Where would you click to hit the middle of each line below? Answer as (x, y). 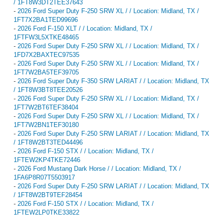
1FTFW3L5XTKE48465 (46, 37)
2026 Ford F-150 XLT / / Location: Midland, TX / (85, 28)
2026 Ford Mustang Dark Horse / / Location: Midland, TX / (99, 168)
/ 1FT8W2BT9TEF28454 (48, 195)
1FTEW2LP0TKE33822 (46, 212)
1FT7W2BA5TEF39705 (46, 72)
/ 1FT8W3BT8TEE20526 (48, 90)
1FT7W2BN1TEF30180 (46, 125)
